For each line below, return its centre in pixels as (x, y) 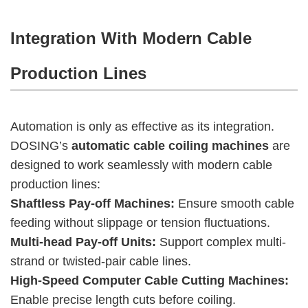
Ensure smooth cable (234, 203)
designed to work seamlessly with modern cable (141, 165)
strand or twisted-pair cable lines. (101, 261)
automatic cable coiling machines (170, 145)
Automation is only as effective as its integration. (142, 126)
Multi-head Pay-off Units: (83, 242)
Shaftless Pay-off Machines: (92, 203)
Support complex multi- (221, 242)
